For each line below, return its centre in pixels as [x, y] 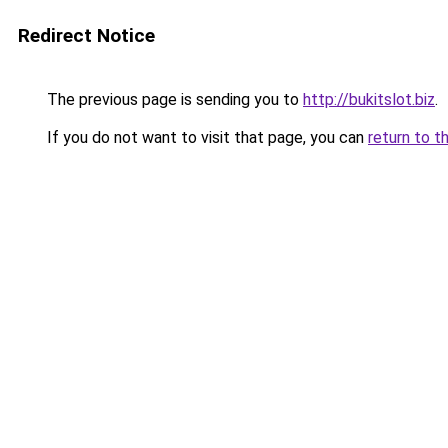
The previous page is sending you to [173, 99]
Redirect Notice [86, 35]
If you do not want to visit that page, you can [205, 137]
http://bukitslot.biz [369, 99]
